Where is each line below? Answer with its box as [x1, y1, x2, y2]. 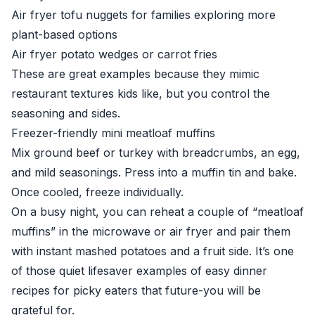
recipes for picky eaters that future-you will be [11, 283, 261, 297]
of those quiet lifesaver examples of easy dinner [11, 264, 267, 278]
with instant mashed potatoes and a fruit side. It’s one [11, 244, 294, 258]
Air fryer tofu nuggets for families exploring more [11, 8, 276, 22]
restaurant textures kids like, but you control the [11, 86, 270, 101]
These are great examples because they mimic [11, 67, 259, 81]
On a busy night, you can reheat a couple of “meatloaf [11, 205, 304, 219]
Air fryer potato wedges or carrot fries [11, 47, 217, 61]
